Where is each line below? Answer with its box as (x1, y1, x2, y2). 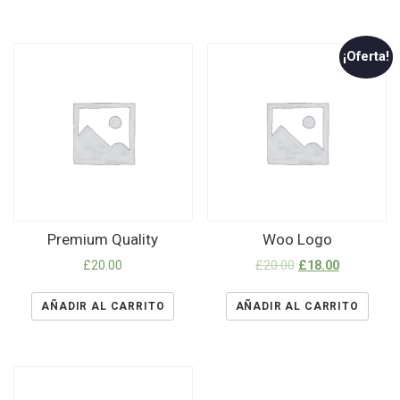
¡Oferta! (343, 48, 390, 65)
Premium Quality (47, 229, 159, 248)
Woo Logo (262, 229, 332, 248)
